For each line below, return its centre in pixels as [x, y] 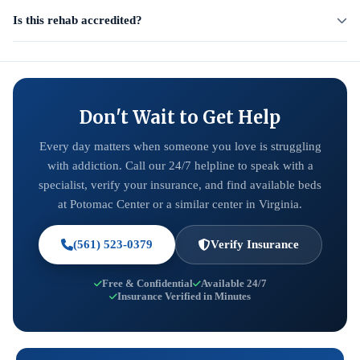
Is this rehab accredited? [78, 20]
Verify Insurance [254, 244]
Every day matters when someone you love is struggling [180, 146]
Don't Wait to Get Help [180, 117]
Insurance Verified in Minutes [184, 296]
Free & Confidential [147, 283]
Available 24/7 [233, 283]
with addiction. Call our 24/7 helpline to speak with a [180, 166]
